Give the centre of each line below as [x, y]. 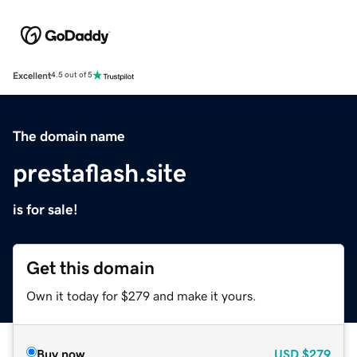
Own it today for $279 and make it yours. [141, 295]
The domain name [69, 136]
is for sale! [45, 209]
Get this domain [90, 268]
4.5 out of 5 [72, 75]
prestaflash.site [100, 173]
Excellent [32, 75]
